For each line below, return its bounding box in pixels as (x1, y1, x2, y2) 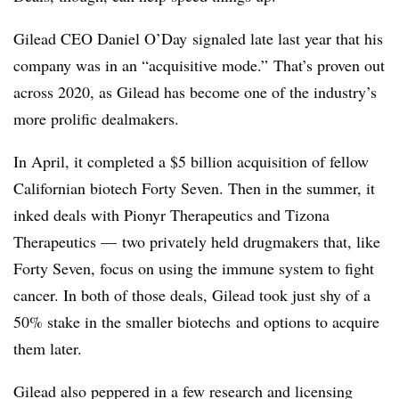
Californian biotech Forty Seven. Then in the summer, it (13, 176, 375, 199)
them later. (13, 337, 82, 359)
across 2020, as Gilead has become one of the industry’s (13, 80, 377, 102)
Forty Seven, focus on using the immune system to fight (13, 256, 374, 279)
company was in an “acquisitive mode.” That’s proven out (13, 53, 385, 76)
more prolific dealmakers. (13, 107, 179, 129)
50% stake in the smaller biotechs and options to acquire (13, 310, 379, 332)
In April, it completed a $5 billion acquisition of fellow (13, 150, 369, 172)
